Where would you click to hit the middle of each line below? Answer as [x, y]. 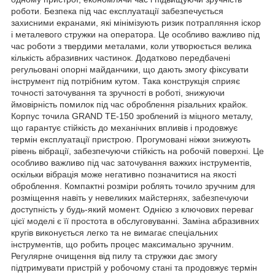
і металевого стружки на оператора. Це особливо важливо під [135, 34]
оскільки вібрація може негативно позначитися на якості [124, 174]
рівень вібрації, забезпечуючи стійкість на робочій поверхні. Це [137, 151]
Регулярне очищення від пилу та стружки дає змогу [114, 256]
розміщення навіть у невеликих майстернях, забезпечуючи [130, 197]
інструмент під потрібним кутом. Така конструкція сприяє [126, 81]
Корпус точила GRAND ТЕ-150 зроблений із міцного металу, [132, 116]
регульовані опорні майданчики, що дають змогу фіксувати [130, 69]
